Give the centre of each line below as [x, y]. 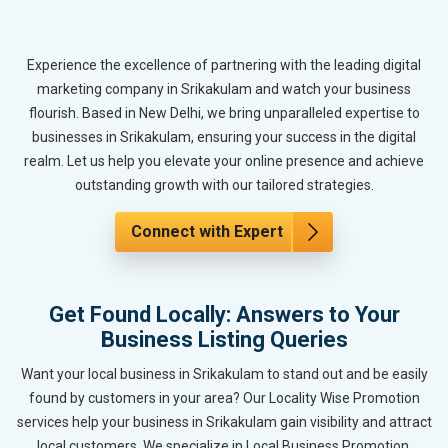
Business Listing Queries [224, 340]
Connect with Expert [207, 232]
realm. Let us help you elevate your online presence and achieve [224, 161]
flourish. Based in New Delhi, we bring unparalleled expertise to [224, 113]
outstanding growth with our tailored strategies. [224, 185]
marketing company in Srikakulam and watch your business [224, 89]
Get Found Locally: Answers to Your [224, 315]
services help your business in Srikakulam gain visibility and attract [224, 422]
